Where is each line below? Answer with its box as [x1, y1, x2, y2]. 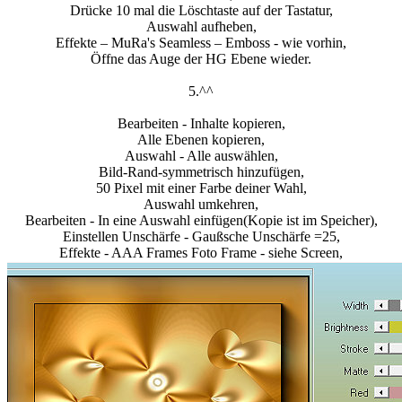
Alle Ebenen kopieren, [137, 132, 265, 148]
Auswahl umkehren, [144, 197, 258, 213]
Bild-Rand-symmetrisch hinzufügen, [98, 164, 304, 180]
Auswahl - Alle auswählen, [124, 148, 278, 164]
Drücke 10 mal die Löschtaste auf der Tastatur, [69, 3, 333, 19]
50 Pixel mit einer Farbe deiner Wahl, [95, 180, 307, 197]
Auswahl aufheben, [145, 19, 257, 35]
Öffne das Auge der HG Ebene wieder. [91, 51, 311, 67]
